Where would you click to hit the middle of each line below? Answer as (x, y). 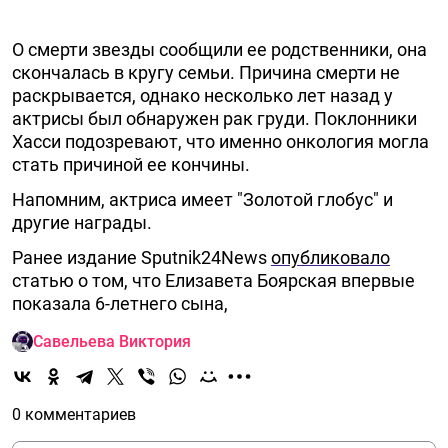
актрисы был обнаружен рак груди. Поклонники (214, 118)
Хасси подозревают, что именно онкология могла (220, 141)
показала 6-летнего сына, (120, 303)
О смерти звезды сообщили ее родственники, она (219, 49)
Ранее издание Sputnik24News (141, 257)
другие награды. (82, 222)
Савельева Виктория (112, 341)
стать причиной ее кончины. (131, 164)
